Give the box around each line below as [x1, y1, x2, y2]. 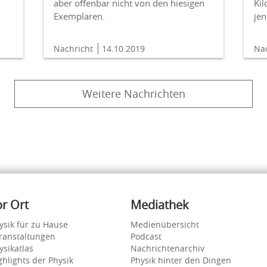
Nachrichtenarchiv [131, 243, 204, 254]
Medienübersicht [131, 219, 199, 231]
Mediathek [131, 197, 189, 213]
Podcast [131, 231, 162, 243]
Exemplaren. [53, 10, 105, 23]
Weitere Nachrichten [82, 86, 185, 101]
